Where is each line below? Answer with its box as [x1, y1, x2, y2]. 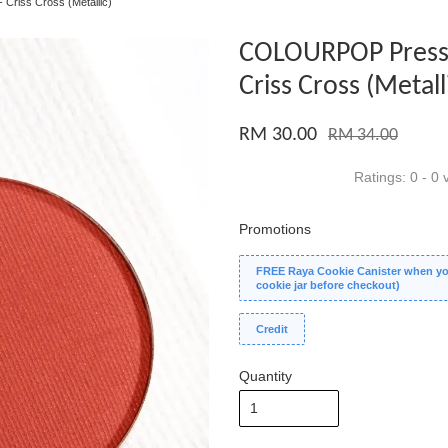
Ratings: [354, 169, 410, 185]
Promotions [239, 221, 311, 237]
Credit [256, 323, 288, 335]
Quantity [239, 368, 292, 384]
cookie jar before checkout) [256, 279, 400, 291]
